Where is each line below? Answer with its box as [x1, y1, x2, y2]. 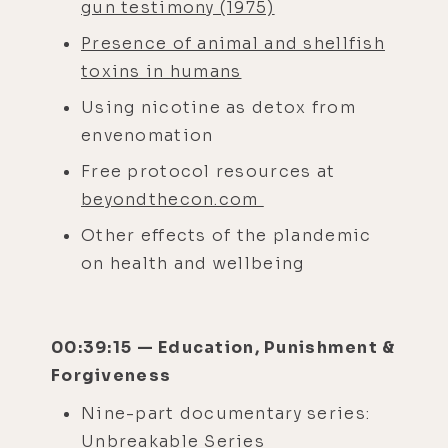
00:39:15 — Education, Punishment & [51, 336, 396, 358]
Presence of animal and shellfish [81, 32, 385, 54]
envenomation [81, 124, 214, 146]
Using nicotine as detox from [81, 96, 356, 118]
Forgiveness [51, 364, 176, 386]
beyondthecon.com [81, 188, 264, 210]
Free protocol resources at [81, 160, 336, 182]
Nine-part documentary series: [81, 402, 371, 424]
